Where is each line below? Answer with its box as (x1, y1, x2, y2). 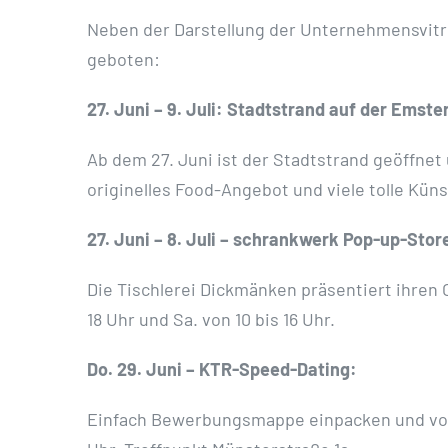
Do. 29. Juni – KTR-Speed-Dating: (87, 358, 357, 381)
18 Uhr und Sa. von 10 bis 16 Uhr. (87, 308, 335, 331)
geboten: (87, 48, 160, 71)
